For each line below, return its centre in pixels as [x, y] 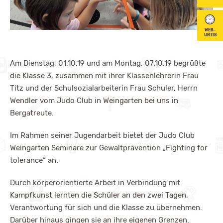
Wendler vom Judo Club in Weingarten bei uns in [94, 100]
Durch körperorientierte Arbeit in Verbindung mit [95, 182]
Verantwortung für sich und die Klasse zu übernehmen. [106, 207]
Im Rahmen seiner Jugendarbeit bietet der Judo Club [102, 135]
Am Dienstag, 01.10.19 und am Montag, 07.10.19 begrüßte [108, 63]
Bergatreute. [32, 113]
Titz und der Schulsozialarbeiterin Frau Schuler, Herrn [104, 88]
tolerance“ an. [34, 160]
